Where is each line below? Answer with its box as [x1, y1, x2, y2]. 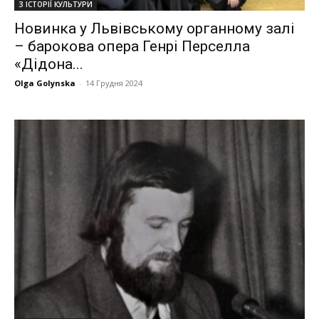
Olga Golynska [14, 78, 75, 89]
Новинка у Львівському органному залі [14, 20, 295, 38]
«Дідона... [14, 56, 83, 73]
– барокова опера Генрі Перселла [14, 38, 250, 56]
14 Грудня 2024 [85, 78, 142, 89]
